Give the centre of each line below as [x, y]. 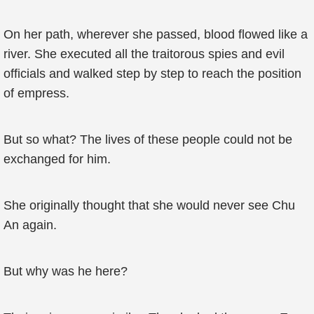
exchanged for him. [57, 159]
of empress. [36, 93]
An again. [30, 225]
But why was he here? [66, 271]
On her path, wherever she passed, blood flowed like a [156, 34]
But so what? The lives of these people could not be [148, 139]
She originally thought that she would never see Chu [149, 205]
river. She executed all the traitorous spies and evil [144, 54]
